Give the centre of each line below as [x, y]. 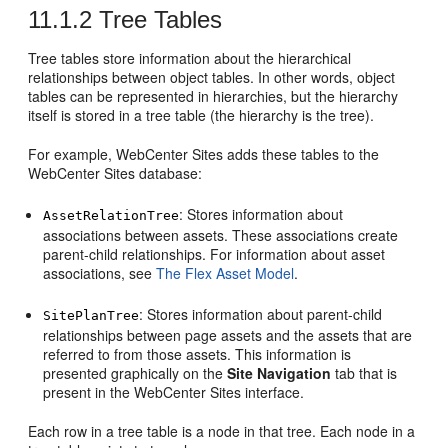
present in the [89, 392]
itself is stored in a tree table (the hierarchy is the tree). [201, 115]
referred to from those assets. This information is [197, 354]
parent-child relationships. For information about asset [214, 254]
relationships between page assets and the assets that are [228, 335]
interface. [273, 392]
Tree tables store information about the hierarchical [190, 58]
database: [169, 173]
